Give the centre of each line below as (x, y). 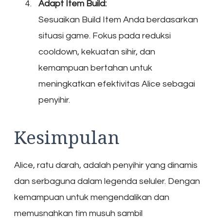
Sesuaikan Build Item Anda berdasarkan (118, 20)
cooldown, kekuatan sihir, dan (97, 52)
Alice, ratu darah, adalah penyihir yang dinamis (106, 165)
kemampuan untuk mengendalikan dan (92, 197)
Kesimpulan (67, 137)
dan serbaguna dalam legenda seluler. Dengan (107, 181)
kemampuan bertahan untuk (95, 68)
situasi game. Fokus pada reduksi (105, 36)
